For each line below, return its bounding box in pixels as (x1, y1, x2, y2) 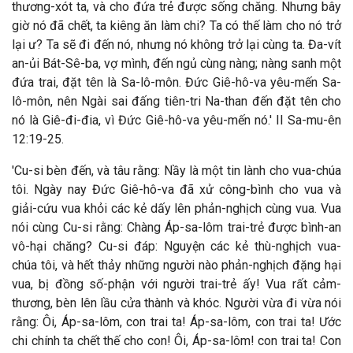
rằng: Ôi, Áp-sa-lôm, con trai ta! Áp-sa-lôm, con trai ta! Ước (12, 314, 341, 329)
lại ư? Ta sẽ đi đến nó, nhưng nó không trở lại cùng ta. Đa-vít (12, 37, 341, 52)
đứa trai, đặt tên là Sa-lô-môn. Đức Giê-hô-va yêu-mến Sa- (12, 75, 341, 90)
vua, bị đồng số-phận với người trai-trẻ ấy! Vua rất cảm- (12, 277, 341, 292)
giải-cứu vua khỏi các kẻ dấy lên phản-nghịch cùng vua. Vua (12, 201, 341, 216)
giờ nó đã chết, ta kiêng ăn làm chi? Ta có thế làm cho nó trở (12, 18, 341, 33)
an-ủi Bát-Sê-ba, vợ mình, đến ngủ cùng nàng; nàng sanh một (12, 56, 341, 71)
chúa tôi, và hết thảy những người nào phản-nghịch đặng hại (12, 258, 341, 273)
